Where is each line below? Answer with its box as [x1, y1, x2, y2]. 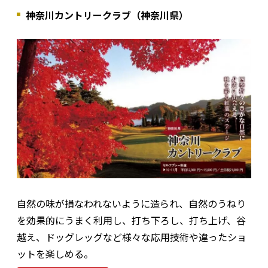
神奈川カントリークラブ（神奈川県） [26, 7, 188, 22]
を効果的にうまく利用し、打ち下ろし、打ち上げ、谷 [17, 212, 246, 227]
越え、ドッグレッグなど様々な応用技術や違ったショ [17, 229, 246, 244]
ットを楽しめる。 [17, 246, 93, 261]
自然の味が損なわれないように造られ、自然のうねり [17, 196, 246, 211]
